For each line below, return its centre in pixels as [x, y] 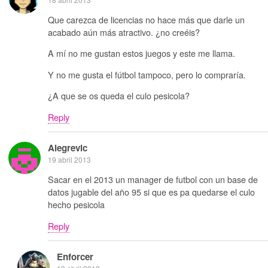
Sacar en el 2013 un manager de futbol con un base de [153, 179]
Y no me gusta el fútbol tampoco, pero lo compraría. [147, 74]
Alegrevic [68, 147]
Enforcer [75, 257]
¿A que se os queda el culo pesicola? [119, 96]
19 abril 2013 [69, 159]
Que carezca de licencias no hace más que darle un [146, 19]
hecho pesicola [76, 205]
